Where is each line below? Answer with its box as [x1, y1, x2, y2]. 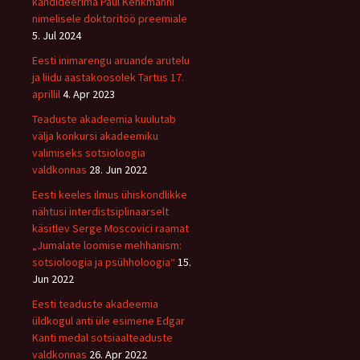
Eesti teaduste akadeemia [32, 296, 158, 311]
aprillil [32, 86, 60, 101]
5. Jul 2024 [32, 27, 81, 43]
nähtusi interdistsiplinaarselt [32, 203, 169, 219]
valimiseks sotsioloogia [32, 145, 145, 160]
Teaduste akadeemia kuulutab [32, 111, 176, 126]
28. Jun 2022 [89, 162, 147, 177]
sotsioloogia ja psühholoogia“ [32, 254, 175, 269]
